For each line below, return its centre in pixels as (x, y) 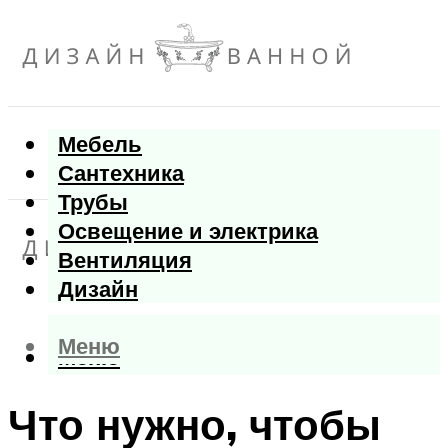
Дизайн (98, 289)
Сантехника (121, 173)
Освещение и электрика (188, 231)
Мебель (100, 144)
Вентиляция (125, 260)
